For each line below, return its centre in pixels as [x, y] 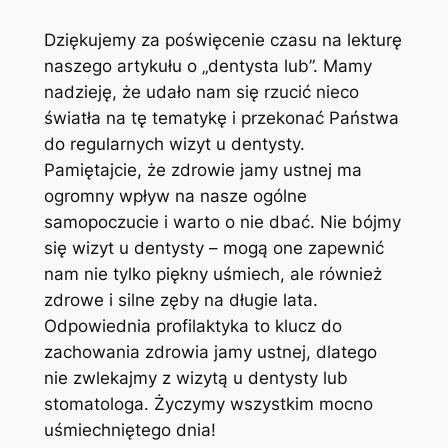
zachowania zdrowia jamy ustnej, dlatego [210, 352]
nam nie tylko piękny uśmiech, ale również [212, 274]
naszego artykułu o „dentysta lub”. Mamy [207, 66]
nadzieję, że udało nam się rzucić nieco [201, 92]
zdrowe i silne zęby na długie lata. [180, 300]
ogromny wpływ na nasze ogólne [175, 196]
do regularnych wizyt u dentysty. [174, 144]
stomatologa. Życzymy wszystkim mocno [208, 404]
